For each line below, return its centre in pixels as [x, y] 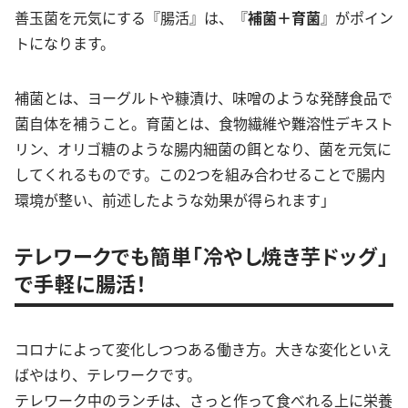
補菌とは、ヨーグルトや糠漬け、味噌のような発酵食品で [204, 97]
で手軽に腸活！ [82, 282]
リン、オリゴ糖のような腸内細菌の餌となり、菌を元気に [203, 148]
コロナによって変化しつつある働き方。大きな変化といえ [203, 348]
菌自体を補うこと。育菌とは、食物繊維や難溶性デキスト [204, 122]
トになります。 [65, 42]
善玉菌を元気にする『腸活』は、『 [131, 17]
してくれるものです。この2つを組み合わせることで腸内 [200, 173]
